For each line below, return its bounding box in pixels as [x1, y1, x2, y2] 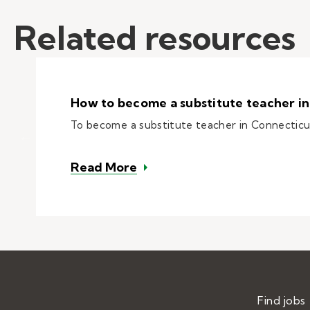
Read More [71, 158, 137, 175]
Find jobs [257, 293, 306, 307]
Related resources [14, 17, 296, 58]
